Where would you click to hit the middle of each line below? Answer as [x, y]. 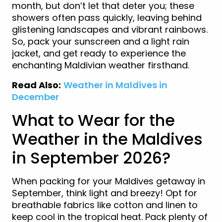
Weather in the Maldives [107, 139]
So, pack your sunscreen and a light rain [101, 41]
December [35, 97]
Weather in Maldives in [115, 85]
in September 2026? [91, 158]
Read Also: [36, 85]
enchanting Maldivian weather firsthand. [101, 65]
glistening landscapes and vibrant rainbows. [110, 29]
